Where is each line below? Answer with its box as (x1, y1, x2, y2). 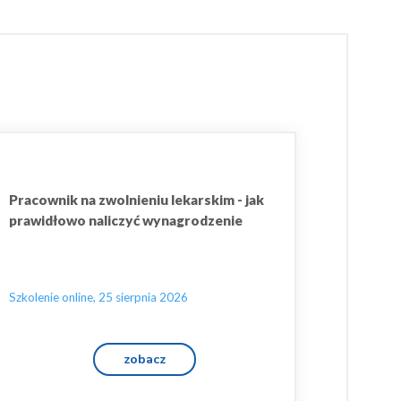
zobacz (124, 350, 166, 368)
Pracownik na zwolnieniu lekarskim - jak (9, 192, 264, 208)
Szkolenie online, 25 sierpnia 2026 (9, 290, 188, 304)
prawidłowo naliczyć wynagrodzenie (9, 212, 243, 228)
